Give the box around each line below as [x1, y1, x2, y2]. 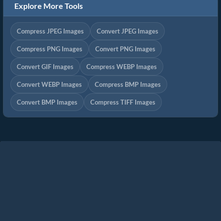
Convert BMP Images [17, 98, 77, 107]
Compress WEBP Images [86, 63, 157, 71]
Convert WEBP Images [17, 80, 82, 89]
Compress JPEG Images [17, 27, 84, 36]
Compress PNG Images [17, 45, 82, 53]
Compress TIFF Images [90, 98, 155, 107]
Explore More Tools [11, 1, 83, 11]
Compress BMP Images [95, 80, 161, 89]
